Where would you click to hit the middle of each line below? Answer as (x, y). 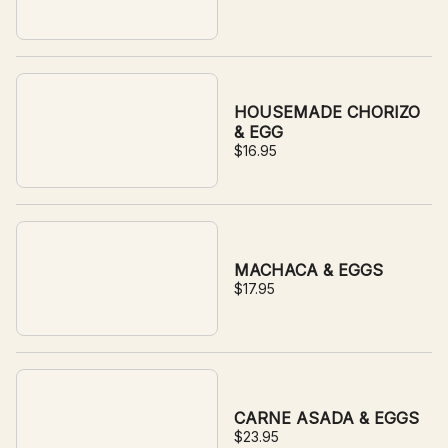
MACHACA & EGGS (308, 270)
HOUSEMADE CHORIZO (327, 112)
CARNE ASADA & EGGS (326, 418)
